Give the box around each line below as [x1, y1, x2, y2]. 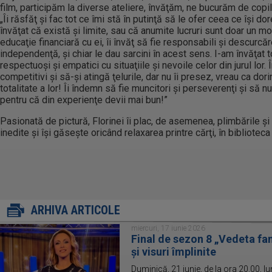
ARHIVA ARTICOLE [31, 203, 120, 217]
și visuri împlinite [131, 245, 216, 258]
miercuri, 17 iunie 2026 [131, 224, 205, 233]
